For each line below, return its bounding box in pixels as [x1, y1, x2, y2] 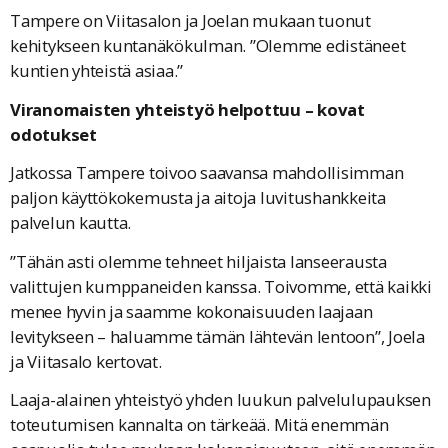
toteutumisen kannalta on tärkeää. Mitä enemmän [10, 412, 389, 436]
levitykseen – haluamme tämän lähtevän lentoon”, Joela [10, 324, 425, 348]
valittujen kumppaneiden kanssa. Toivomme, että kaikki [10, 274, 432, 298]
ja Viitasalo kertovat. [10, 349, 162, 373]
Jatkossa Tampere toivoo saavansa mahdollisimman [10, 161, 404, 185]
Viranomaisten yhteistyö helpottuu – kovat [10, 97, 365, 121]
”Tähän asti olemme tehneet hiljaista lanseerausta [10, 249, 387, 273]
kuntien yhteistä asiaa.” [10, 59, 183, 83]
